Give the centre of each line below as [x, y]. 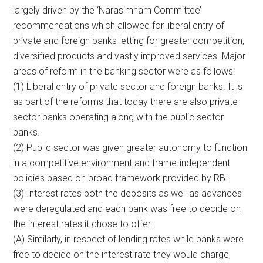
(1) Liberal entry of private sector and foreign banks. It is [128, 86]
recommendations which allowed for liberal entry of [119, 25]
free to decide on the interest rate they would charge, [122, 254]
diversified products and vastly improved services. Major [129, 56]
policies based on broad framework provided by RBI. [122, 178]
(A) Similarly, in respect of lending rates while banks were [129, 239]
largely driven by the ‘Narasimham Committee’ [107, 10]
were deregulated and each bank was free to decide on [127, 208]
